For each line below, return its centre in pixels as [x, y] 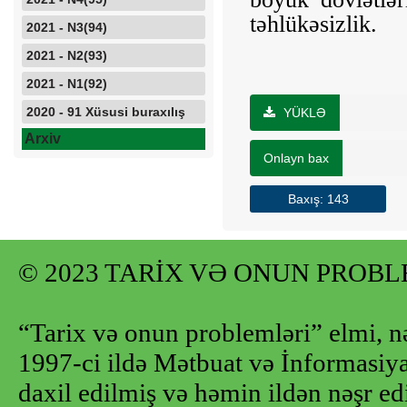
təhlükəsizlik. [313, 24]
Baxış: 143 [318, 199]
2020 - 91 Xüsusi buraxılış [106, 112]
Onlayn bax [296, 158]
